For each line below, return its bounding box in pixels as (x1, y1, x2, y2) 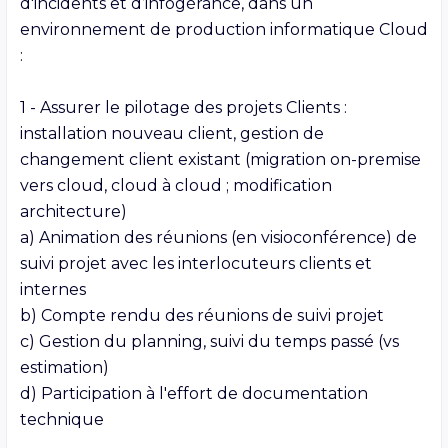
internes (19, 279, 86, 299)
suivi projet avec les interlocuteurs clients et (19, 253, 372, 273)
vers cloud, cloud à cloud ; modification (19, 175, 332, 195)
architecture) (19, 201, 127, 221)
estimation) (19, 357, 113, 377)
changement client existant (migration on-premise (19, 149, 421, 169)
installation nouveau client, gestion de (19, 123, 324, 143)
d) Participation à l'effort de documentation (19, 383, 368, 403)
